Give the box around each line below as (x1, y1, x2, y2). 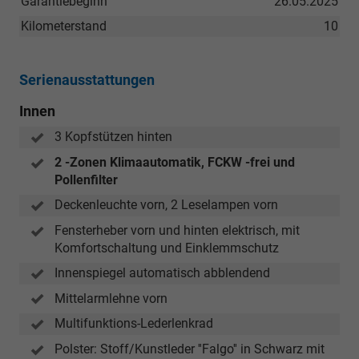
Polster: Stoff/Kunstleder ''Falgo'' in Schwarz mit (54, 341, 325, 357)
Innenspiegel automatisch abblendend (54, 264, 270, 280)
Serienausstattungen (19, 71, 155, 89)
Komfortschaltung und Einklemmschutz (54, 240, 279, 256)
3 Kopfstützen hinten (54, 129, 172, 145)
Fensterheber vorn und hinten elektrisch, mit (54, 222, 300, 238)
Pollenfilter (54, 172, 118, 188)
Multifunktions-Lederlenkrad (54, 316, 213, 332)
